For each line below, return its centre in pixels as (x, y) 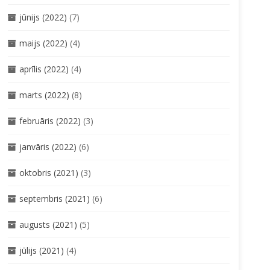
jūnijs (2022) (43, 17)
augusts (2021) (48, 224)
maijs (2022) (43, 43)
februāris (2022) (50, 121)
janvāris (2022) (48, 146)
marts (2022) (44, 95)
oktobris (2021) (49, 172)
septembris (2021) (54, 198)
